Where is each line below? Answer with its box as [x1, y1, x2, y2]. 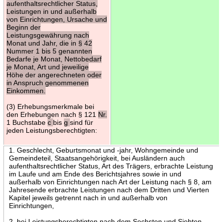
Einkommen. [6, 86, 46, 95]
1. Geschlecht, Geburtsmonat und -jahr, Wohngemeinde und [8, 146, 198, 154]
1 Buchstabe [6, 118, 48, 126]
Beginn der [6, 23, 41, 31]
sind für [69, 118, 93, 126]
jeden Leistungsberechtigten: [6, 126, 97, 134]
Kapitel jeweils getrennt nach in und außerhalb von [8, 193, 167, 202]
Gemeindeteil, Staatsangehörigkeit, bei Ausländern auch [8, 154, 185, 162]
